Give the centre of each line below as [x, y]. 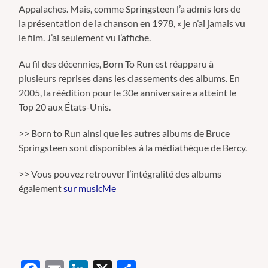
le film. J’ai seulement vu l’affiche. [85, 37]
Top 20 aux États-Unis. [65, 106]
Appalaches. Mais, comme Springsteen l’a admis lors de [130, 8]
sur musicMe [90, 188]
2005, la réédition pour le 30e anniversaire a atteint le [128, 92]
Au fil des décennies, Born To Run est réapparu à [116, 63]
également [41, 188]
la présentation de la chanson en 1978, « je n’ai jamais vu [132, 23]
